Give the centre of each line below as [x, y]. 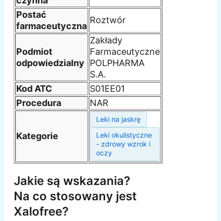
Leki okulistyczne [124, 135]
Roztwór [108, 20]
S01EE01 [107, 88]
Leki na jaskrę [118, 119]
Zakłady [106, 40]
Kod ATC [34, 88]
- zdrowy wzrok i [123, 144]
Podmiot [34, 51]
